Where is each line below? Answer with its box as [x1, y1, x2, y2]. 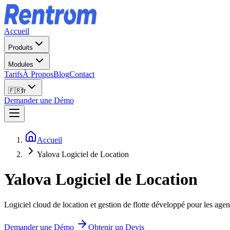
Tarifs [4, 70, 23, 79]
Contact [69, 70, 94, 79]
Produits [8, 44, 33, 51]
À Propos [23, 70, 53, 79]
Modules [8, 61, 33, 68]
